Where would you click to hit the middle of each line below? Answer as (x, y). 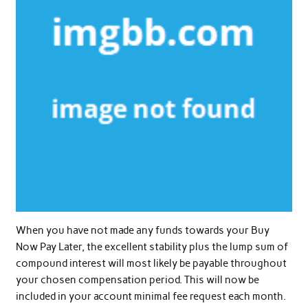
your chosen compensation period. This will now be (137, 279)
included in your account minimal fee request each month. (151, 296)
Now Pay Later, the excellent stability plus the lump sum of (152, 246)
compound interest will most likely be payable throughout (151, 263)
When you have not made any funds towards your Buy (142, 230)
